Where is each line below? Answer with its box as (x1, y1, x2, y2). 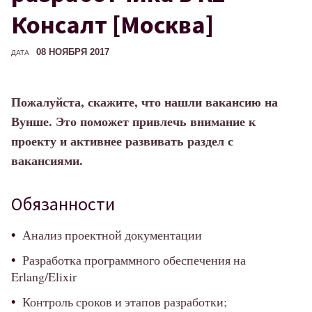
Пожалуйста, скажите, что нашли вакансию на (11, 92, 278, 111)
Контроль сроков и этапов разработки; (22, 293, 227, 311)
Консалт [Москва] (11, 8, 214, 40)
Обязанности (11, 192, 115, 216)
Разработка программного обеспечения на (22, 251, 246, 269)
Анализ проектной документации (22, 226, 202, 244)
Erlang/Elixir (11, 268, 77, 286)
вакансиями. (11, 150, 83, 169)
